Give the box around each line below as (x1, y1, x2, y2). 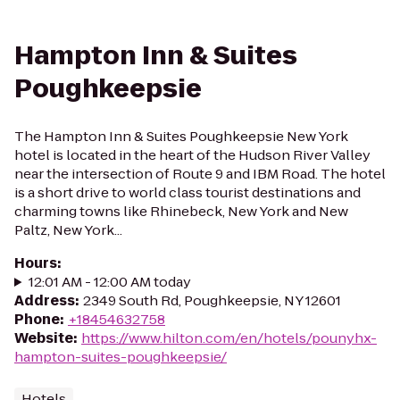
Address (14, 291, 75, 310)
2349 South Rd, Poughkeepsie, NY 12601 (83, 291, 341, 310)
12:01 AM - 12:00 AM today (28, 272, 191, 291)
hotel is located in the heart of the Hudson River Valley (14, 146, 371, 164)
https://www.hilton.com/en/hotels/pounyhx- (81, 329, 377, 347)
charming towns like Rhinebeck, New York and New (14, 202, 348, 221)
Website (14, 329, 73, 347)
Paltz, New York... (14, 221, 122, 239)
